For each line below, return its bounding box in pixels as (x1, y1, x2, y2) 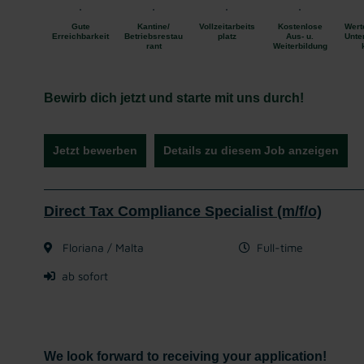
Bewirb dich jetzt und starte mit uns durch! (44, 91, 304, 105)
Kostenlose (277, 22, 323, 31)
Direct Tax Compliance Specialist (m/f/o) (44, 203, 322, 219)
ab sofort (62, 269, 108, 283)
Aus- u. (286, 32, 314, 41)
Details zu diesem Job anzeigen (163, 144, 339, 157)
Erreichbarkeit (52, 32, 109, 41)
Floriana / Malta (59, 240, 144, 254)
